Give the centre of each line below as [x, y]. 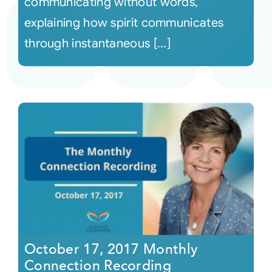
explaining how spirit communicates [124, 22]
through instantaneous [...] [97, 43]
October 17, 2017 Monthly [111, 249]
